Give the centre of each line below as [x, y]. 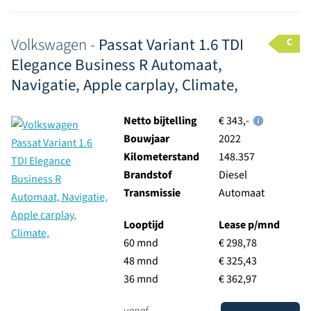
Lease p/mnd [249, 225]
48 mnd [141, 261]
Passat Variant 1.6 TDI [171, 45]
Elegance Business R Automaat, [117, 65]
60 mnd [141, 243]
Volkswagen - [55, 45]
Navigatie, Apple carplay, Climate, [125, 85]
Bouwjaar [146, 139]
